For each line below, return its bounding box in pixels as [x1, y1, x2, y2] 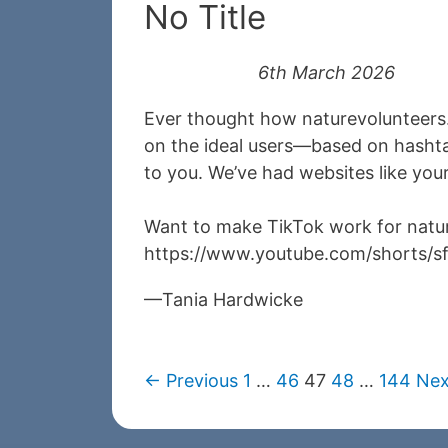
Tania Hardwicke [162, 289, 303, 311]
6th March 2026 [258, 62, 395, 84]
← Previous [144, 370, 238, 392]
